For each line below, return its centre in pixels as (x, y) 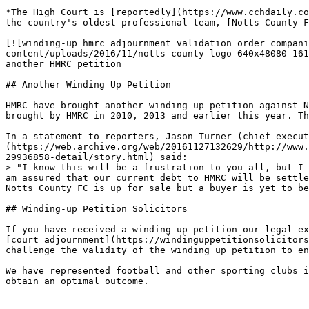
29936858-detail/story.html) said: (97, 157)
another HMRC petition (63, 64)
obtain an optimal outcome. (77, 281)
